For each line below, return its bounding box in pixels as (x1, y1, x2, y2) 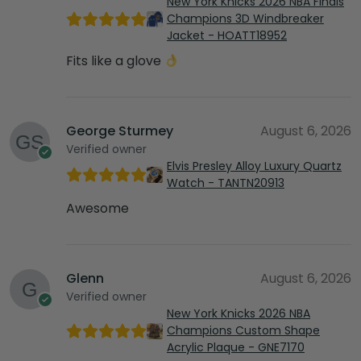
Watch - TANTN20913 (167, 175, 284, 192)
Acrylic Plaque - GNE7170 (167, 339, 305, 356)
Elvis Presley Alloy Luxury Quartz (167, 158, 342, 175)
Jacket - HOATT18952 (167, 27, 287, 44)
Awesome (66, 199, 129, 218)
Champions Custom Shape (167, 322, 320, 339)
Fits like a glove (66, 52, 164, 71)
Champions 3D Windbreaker (167, 10, 324, 27)
